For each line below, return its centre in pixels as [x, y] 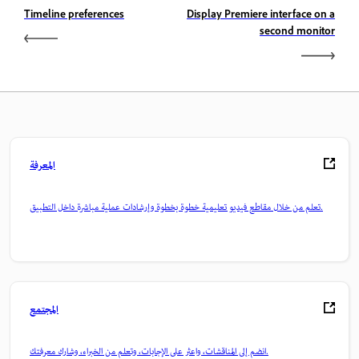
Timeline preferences [74, 16]
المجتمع [44, 311]
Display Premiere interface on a [261, 16]
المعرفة [42, 166]
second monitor [297, 33]
